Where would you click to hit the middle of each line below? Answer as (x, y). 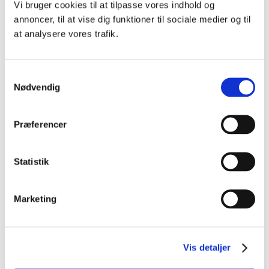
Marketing (35, 198)
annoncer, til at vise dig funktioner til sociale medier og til (132, 19)
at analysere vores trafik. (66, 33)
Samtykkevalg (33, 75)
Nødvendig (37, 87)
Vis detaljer (207, 247)
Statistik (31, 161)
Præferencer (41, 124)
